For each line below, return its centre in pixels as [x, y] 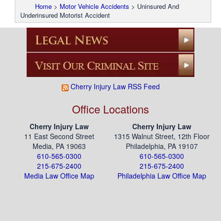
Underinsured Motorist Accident [65, 15]
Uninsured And [158, 6]
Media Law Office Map [59, 176]
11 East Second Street [59, 136]
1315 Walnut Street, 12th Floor [162, 136]
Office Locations [110, 109]
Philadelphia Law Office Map [162, 176]
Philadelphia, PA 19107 [162, 146]
